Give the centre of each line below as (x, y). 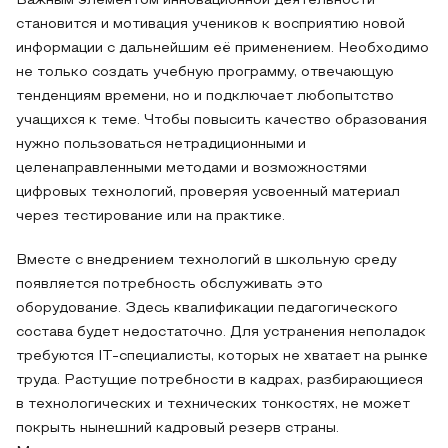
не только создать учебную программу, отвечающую (205, 72)
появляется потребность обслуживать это (169, 284)
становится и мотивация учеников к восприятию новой (210, 24)
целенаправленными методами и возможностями (191, 168)
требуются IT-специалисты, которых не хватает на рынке (222, 356)
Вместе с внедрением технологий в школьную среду (206, 260)
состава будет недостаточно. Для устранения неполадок (221, 332)
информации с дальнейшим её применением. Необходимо (222, 48)
